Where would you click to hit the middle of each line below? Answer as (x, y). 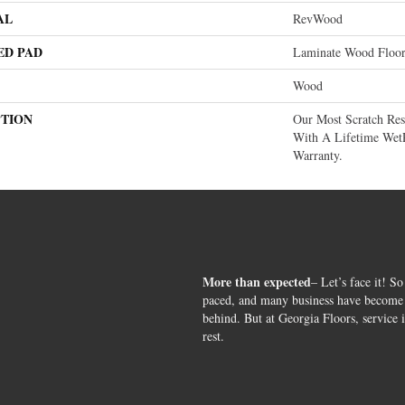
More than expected (257, 282)
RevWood (318, 19)
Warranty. (318, 155)
